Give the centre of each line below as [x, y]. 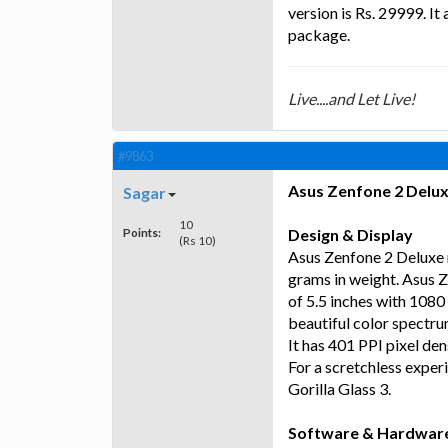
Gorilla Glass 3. [339, 389]
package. [319, 35]
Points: [142, 232]
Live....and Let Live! [351, 99]
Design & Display [350, 235]
